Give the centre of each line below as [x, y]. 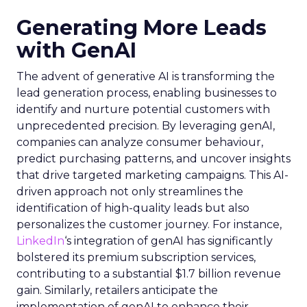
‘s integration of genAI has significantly [169, 241]
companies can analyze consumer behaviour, [140, 142]
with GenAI [76, 50]
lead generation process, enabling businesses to [147, 93]
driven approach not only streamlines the [130, 192]
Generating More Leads [142, 28]
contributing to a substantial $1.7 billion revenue [149, 274]
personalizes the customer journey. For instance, [149, 224]
